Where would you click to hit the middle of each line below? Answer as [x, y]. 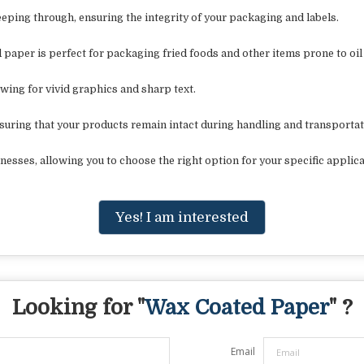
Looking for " [78, 308]
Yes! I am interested [182, 217]
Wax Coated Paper [236, 308]
